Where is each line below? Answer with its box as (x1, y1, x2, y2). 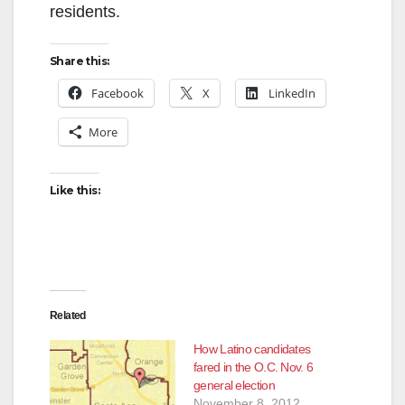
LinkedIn (268, 85, 316, 102)
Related (50, 309, 86, 323)
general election (193, 378, 275, 393)
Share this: (50, 54, 109, 69)
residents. (50, 3, 120, 22)
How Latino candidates (193, 342, 311, 357)
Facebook (91, 85, 144, 102)
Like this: (50, 184, 99, 198)
